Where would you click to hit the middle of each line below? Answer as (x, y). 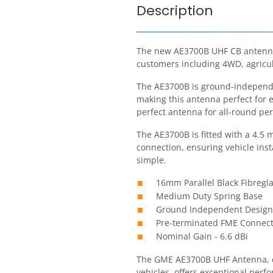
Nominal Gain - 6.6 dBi (202, 236)
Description (175, 11)
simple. (151, 160)
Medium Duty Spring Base (209, 196)
